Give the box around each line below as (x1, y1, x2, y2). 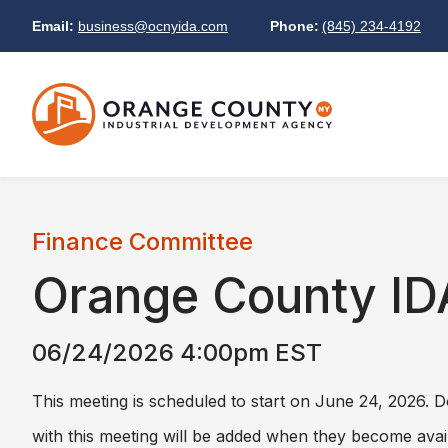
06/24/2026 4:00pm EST (32, 338, 322, 368)
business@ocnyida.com (78, 17, 228, 34)
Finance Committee (32, 227, 253, 257)
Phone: (270, 17, 319, 34)
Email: (32, 17, 74, 34)
